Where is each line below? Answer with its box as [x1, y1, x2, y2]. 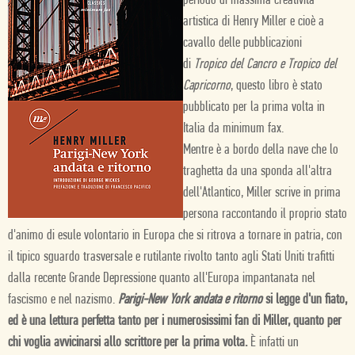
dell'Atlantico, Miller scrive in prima [183, 185, 341, 200]
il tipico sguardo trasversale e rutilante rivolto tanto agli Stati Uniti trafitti [8, 250, 334, 265]
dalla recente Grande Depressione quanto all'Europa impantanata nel [8, 271, 315, 286]
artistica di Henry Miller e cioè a [183, 14, 324, 29]
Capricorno [183, 78, 231, 94]
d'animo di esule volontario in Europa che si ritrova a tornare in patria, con [8, 228, 342, 243]
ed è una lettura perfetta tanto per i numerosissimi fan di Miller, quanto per [8, 314, 342, 329]
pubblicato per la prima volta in [183, 100, 325, 115]
